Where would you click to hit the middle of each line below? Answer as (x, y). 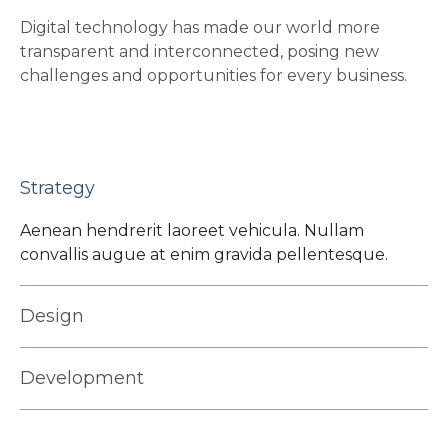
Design (52, 316)
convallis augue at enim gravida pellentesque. (204, 255)
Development (82, 378)
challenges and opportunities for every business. (213, 76)
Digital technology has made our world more (200, 28)
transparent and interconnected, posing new (199, 52)
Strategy (57, 188)
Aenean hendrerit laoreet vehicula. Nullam (192, 231)
